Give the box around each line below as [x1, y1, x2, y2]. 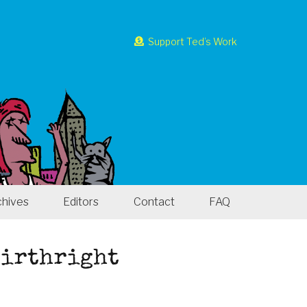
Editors [63, 195, 99, 208]
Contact [133, 195, 175, 208]
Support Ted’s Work [148, 35, 237, 47]
